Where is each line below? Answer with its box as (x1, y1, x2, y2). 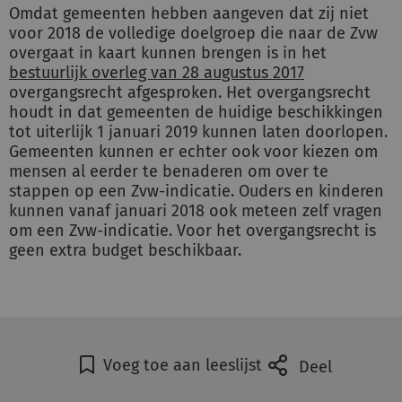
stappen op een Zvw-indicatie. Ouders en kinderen (9, 181, 384, 201)
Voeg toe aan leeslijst (102, 355, 262, 375)
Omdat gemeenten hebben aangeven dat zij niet (9, 4, 369, 23)
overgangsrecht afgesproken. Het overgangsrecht (9, 83, 371, 102)
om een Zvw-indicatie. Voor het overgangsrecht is (9, 221, 376, 240)
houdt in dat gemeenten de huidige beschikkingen (9, 102, 383, 122)
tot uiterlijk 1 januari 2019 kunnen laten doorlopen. (9, 122, 388, 142)
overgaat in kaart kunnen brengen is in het (9, 43, 327, 63)
